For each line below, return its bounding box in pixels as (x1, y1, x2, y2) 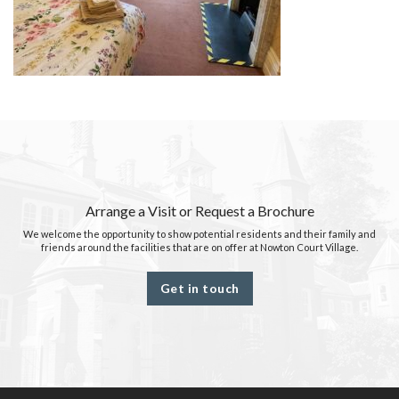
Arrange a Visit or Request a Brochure (85, 201, 314, 219)
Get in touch (159, 280, 240, 296)
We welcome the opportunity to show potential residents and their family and (23, 227, 376, 240)
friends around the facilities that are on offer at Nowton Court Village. (41, 240, 358, 253)
